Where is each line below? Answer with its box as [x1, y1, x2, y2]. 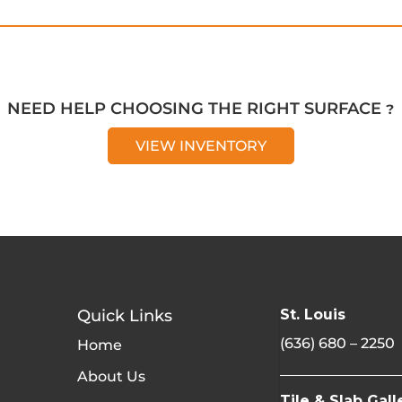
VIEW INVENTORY [135, 136, 267, 154]
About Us [77, 367, 146, 385]
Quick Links [77, 305, 173, 326]
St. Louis [279, 305, 345, 323]
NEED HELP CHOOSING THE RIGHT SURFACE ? [7, 98, 395, 118]
